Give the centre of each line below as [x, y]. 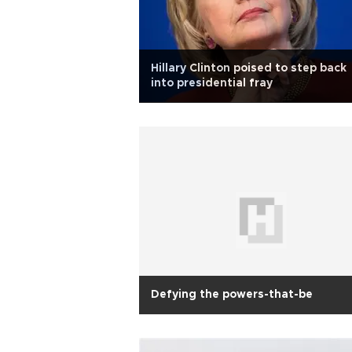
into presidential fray [212, 83]
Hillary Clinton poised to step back [249, 68]
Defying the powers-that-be [232, 295]
